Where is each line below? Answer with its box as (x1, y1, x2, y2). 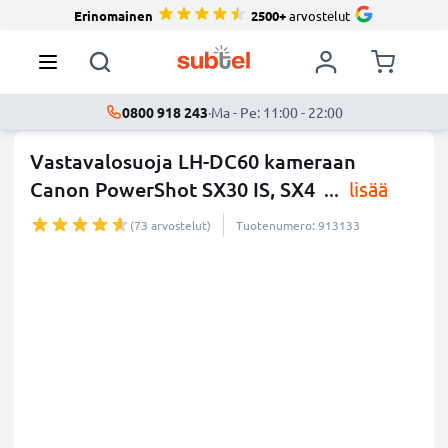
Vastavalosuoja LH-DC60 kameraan (30, 148, 356, 174)
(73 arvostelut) (130, 217, 211, 233)
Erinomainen (74, 6, 153, 24)
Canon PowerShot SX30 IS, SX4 (30, 176, 315, 202)
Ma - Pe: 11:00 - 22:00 (210, 103, 343, 121)
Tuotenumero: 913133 (236, 217, 360, 233)
